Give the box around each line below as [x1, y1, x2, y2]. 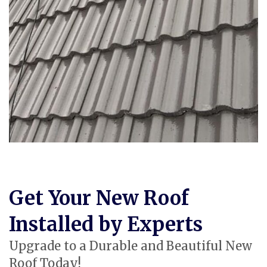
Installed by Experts [9, 212, 203, 237]
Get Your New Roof [9, 186, 189, 211]
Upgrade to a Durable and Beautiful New [9, 238, 252, 254]
